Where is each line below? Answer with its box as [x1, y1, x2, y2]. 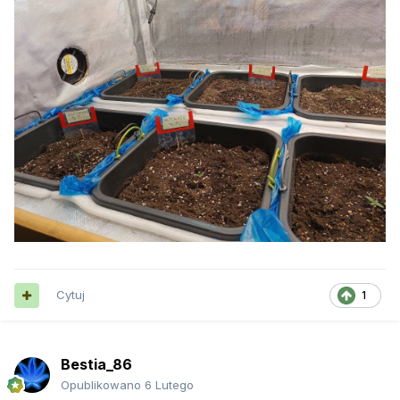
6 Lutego [145, 378, 194, 393]
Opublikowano [61, 378, 145, 393]
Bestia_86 [61, 355, 132, 374]
